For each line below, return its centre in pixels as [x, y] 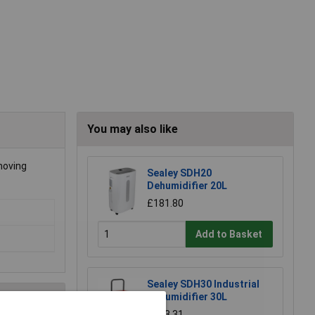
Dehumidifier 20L [187, 186]
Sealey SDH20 [179, 173]
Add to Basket [229, 234]
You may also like [133, 129]
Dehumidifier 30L [187, 297]
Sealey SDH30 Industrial [203, 284]
